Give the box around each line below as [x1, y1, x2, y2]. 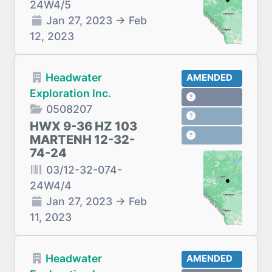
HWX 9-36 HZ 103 [30, 119, 137, 134]
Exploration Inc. [30, 87, 111, 100]
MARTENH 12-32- [30, 132, 135, 147]
